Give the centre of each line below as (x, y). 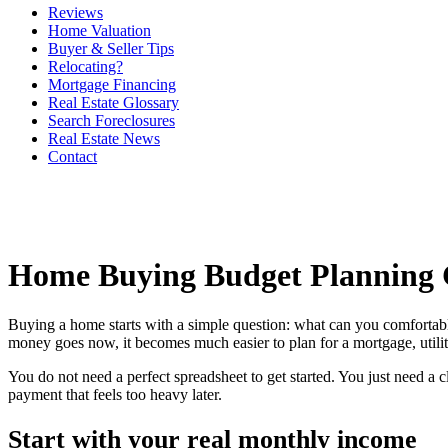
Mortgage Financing (112, 84)
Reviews (75, 12)
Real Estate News (104, 138)
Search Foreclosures (111, 120)
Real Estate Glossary (113, 102)
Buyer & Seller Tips (111, 48)
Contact (72, 156)
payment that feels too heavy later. (115, 394)
